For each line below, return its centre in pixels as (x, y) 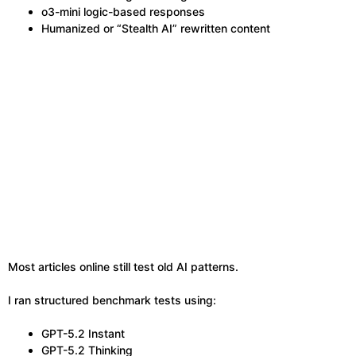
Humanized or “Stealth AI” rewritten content (156, 28)
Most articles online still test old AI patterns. (123, 267)
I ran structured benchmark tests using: (112, 300)
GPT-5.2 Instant (83, 333)
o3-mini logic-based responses (123, 12)
